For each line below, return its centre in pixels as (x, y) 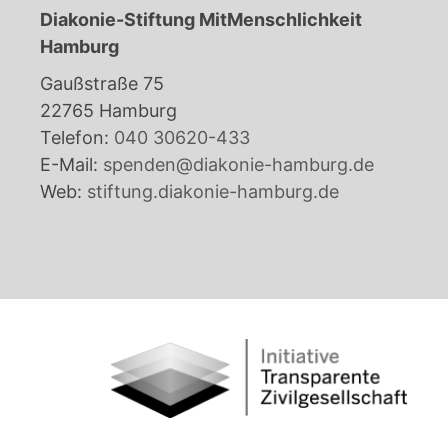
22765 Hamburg (108, 110)
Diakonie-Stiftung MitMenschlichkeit (201, 19)
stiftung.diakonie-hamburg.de (210, 191)
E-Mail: (69, 164)
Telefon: (74, 137)
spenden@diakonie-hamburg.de (238, 164)
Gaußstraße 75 (102, 83)
